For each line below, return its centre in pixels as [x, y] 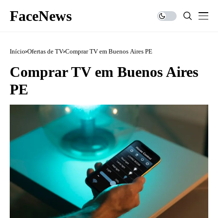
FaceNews [41, 16]
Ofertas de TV [45, 51]
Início [18, 51]
